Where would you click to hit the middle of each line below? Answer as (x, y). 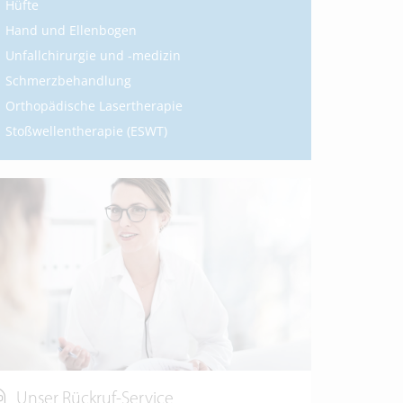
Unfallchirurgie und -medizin (93, 56)
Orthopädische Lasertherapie (94, 106)
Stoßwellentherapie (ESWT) (86, 131)
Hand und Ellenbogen (71, 31)
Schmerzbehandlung (68, 81)
